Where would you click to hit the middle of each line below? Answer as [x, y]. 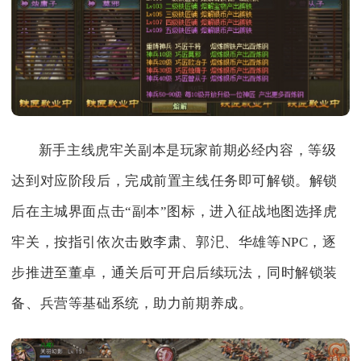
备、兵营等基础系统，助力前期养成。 [132, 304]
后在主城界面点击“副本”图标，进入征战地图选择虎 [174, 212]
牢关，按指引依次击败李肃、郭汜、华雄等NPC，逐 [174, 243]
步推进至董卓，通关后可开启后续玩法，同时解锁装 [175, 273]
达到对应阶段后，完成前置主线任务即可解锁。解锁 [175, 181]
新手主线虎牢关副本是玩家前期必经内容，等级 [187, 151]
